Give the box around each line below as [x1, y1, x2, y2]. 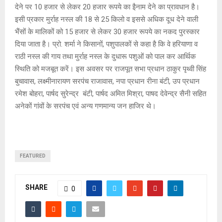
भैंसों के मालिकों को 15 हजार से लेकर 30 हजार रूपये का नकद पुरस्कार [15, 27, 200, 36]
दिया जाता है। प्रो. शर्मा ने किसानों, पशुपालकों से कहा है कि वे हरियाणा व [15, 39, 198, 49]
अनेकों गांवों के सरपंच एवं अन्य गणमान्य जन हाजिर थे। [15, 101, 156, 111]
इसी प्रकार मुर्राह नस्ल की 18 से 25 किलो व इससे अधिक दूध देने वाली [15, 14, 198, 24]
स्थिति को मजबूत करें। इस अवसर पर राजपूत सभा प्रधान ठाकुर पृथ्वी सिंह [15, 64, 206, 73]
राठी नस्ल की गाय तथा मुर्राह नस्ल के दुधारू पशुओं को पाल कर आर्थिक [15, 52, 196, 61]
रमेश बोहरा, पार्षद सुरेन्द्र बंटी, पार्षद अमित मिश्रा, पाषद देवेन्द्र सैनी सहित [15, 89, 206, 98]
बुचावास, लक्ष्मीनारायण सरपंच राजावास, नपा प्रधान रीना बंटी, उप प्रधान [15, 76, 200, 86]
